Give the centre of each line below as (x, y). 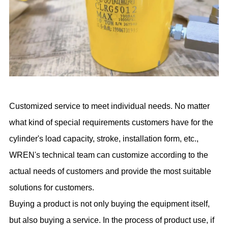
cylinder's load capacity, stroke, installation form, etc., (104, 139)
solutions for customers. (52, 188)
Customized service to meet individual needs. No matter (110, 106)
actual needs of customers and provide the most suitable (110, 172)
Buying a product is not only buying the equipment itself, (110, 204)
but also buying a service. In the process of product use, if (112, 220)
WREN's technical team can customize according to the (109, 155)
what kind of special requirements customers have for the (111, 123)
